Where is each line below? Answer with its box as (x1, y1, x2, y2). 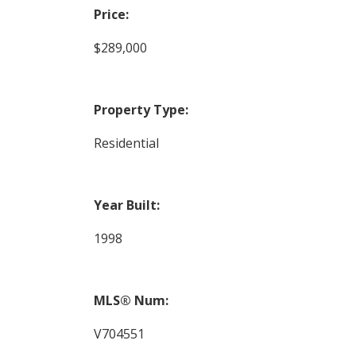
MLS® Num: (93, 292, 168, 310)
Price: (93, 6, 129, 24)
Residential (93, 134, 159, 153)
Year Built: (93, 196, 160, 215)
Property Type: (93, 101, 188, 119)
